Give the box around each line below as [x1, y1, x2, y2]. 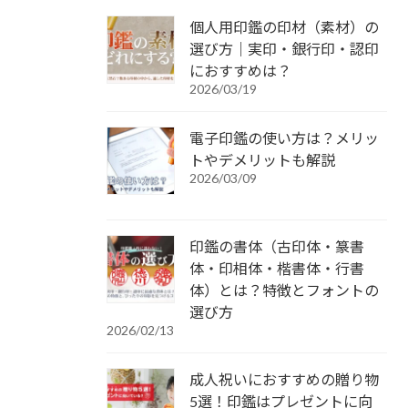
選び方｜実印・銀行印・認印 [189, 39, 379, 57]
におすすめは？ [189, 61, 291, 79]
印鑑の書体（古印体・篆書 [189, 237, 364, 255]
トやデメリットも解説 [189, 150, 335, 168]
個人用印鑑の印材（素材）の [189, 17, 379, 36]
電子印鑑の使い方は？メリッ [189, 128, 379, 147]
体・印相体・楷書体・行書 [189, 259, 364, 277]
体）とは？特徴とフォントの [189, 280, 379, 299]
